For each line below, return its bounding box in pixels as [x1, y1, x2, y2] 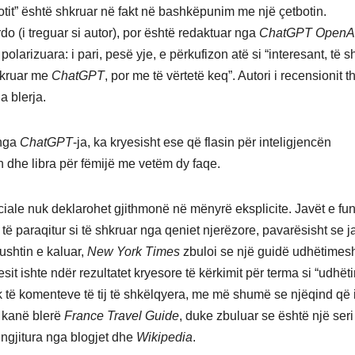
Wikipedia [136, 330, 193, 345]
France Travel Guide [64, 309, 179, 323]
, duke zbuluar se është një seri [179, 309, 353, 323]
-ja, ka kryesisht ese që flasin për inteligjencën [73, 136, 331, 150]
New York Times [87, 245, 180, 259]
